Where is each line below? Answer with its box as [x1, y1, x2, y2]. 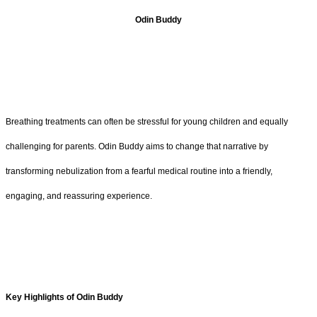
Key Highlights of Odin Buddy [6, 292, 123, 303]
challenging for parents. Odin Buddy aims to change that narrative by [6, 141, 268, 151]
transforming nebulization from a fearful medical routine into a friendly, [6, 166, 272, 176]
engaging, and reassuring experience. [6, 190, 152, 201]
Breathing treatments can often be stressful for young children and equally [6, 116, 288, 127]
